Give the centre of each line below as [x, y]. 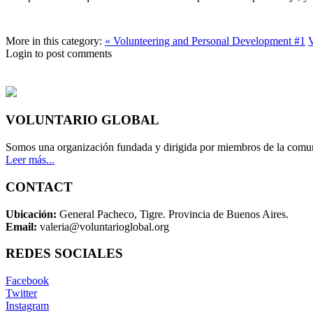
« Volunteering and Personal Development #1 [205, 41]
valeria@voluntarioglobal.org [104, 226]
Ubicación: [31, 214]
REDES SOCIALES [64, 254]
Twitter [21, 293]
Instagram [27, 306]
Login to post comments [59, 54]
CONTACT [39, 187]
